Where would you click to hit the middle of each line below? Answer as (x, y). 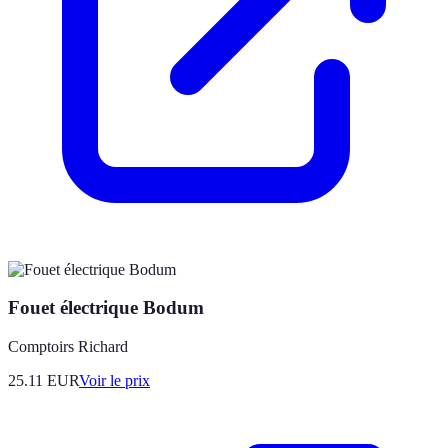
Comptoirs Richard (68, 346)
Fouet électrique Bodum (106, 308)
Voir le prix (114, 380)
